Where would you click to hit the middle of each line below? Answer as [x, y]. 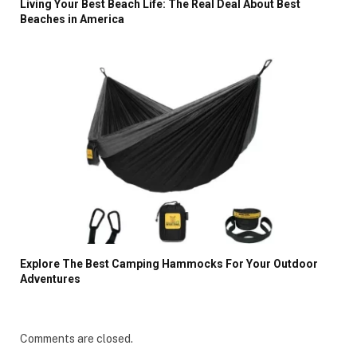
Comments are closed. [76, 339]
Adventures [50, 279]
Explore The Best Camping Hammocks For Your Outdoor [169, 264]
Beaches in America [72, 20]
